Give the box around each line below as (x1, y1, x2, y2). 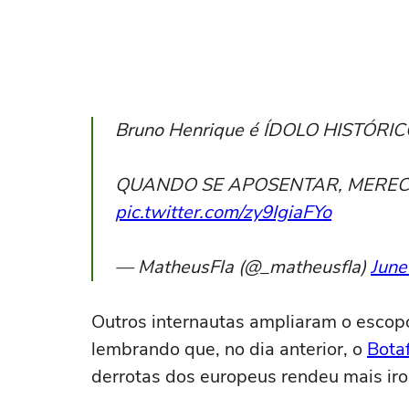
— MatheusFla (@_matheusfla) (115, 255, 371, 279)
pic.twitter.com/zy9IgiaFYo (115, 200, 331, 225)
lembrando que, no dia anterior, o (91, 337, 367, 362)
